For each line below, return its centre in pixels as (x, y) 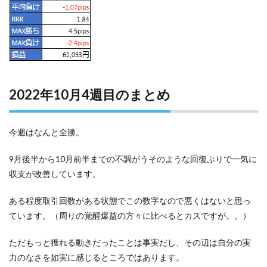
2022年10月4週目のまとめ (90, 94)
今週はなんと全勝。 (46, 132)
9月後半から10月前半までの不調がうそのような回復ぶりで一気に (133, 159)
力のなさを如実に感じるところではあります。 (97, 257)
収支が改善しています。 (55, 173)
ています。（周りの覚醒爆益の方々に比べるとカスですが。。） (130, 215)
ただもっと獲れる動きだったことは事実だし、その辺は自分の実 (130, 242)
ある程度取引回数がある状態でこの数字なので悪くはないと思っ (130, 200)
